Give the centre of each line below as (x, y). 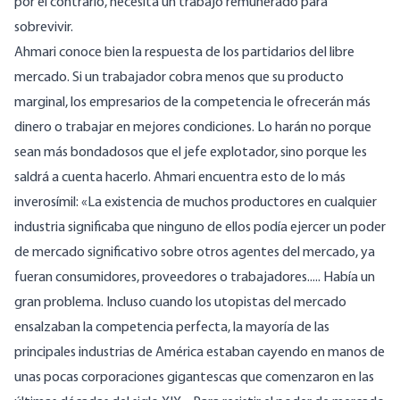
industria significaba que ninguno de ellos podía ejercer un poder (200, 228)
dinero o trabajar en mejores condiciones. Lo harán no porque (193, 128)
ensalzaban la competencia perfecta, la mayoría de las (172, 328)
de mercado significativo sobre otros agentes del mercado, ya (195, 253)
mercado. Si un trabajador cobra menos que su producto (179, 78)
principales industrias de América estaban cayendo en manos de (200, 353)
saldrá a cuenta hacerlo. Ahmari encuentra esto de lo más (180, 178)
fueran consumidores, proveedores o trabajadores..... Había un (195, 278)
